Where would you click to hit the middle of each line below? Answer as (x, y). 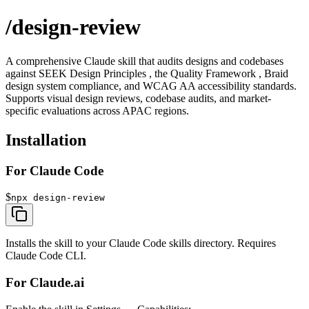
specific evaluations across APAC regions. (97, 110)
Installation (46, 140)
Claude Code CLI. (46, 256)
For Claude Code (54, 170)
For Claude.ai (45, 283)
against (21, 73)
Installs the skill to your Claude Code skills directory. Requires (141, 243)
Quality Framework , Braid (229, 73)
